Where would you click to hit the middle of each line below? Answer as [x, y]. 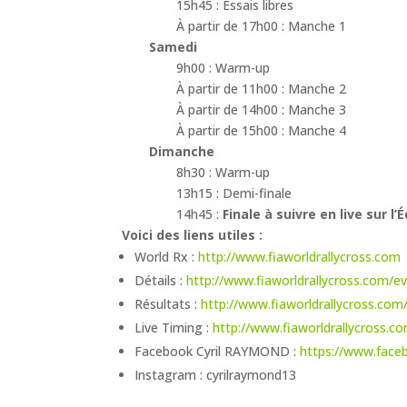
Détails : [159, 280]
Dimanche [182, 151]
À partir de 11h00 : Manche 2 [262, 88]
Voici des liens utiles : [193, 234]
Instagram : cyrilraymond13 [216, 374]
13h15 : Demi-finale [234, 193]
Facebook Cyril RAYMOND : [218, 351]
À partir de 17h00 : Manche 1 [262, 25]
